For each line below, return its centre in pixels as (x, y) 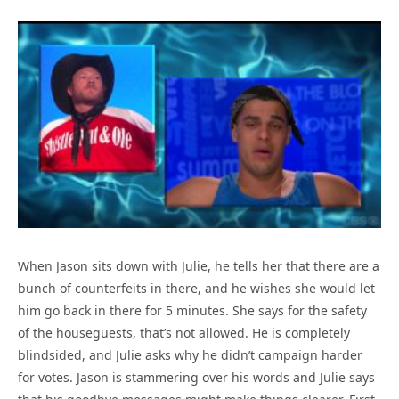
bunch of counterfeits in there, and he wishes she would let (196, 288)
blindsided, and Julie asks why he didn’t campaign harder (190, 354)
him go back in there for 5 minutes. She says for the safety (192, 310)
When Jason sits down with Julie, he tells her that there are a (199, 265)
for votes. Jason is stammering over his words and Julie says (196, 377)
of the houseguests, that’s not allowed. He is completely (184, 332)
